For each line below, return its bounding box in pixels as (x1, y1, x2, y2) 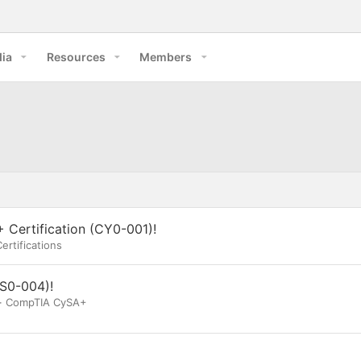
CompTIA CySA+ (6, 296, 87, 309)
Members (139, 50, 193, 64)
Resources (46, 50, 106, 64)
